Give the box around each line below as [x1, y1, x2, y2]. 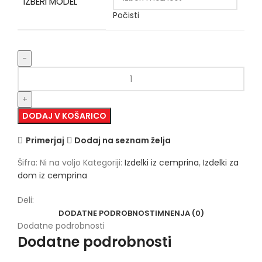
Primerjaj [25, 134, 64, 146]
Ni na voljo [40, 157, 83, 169]
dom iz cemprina [18, 170, 87, 182]
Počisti [113, 9, 139, 22]
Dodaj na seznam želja [74, 134, 171, 146]
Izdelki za [203, 157, 239, 169]
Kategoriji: [83, 157, 122, 169]
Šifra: [18, 157, 40, 169]
